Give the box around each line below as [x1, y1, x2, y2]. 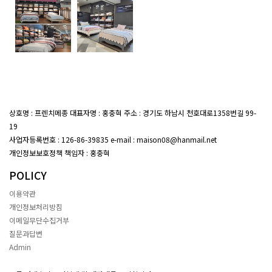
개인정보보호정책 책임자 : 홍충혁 [9, 148, 110, 158]
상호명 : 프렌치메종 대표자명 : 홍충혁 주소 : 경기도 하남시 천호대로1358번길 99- [9, 107, 256, 118]
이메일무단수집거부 [9, 215, 69, 225]
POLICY [9, 168, 47, 183]
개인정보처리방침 [9, 202, 63, 212]
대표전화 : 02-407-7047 [19, 121, 95, 131]
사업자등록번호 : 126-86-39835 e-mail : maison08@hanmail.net [9, 134, 217, 144]
